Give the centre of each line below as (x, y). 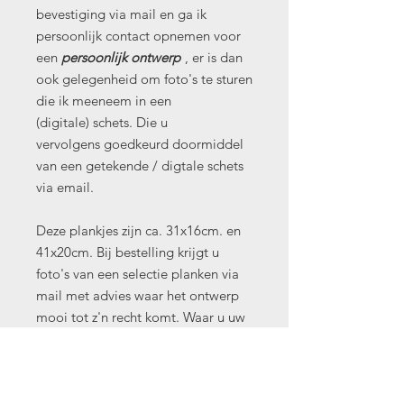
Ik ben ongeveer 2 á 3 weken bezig (139, 381)
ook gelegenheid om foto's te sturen (144, 78)
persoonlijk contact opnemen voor (138, 35)
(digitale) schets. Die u (102, 122)
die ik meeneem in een (104, 100)
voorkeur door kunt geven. (115, 338)
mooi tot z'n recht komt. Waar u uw (141, 317)
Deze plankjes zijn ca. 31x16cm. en (138, 230)
